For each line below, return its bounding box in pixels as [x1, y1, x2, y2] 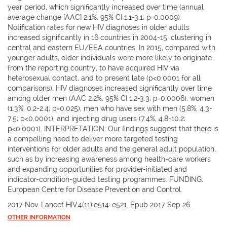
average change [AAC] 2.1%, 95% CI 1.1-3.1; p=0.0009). [8, 13, 181, 21]
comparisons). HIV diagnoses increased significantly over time [8, 84, 212, 92]
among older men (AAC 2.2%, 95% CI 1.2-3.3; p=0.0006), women [8, 94, 214, 102]
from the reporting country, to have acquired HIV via [8, 63, 179, 72]
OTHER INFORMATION [8, 213, 70, 221]
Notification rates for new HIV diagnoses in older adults [8, 23, 190, 31]
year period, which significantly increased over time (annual [8, 3, 204, 11]
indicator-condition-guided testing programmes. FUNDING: [8, 175, 203, 183]
